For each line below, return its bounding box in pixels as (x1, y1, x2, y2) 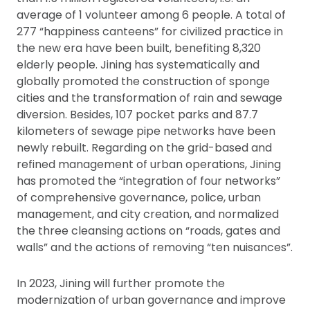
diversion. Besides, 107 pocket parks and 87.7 (17, 107, 258, 122)
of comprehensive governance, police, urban (17, 190, 261, 206)
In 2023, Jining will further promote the (17, 275, 225, 291)
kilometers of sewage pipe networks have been (17, 123, 275, 139)
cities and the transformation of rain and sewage (17, 90, 282, 106)
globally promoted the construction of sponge (17, 73, 270, 89)
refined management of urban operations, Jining (17, 156, 281, 172)
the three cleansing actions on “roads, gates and (17, 223, 280, 239)
